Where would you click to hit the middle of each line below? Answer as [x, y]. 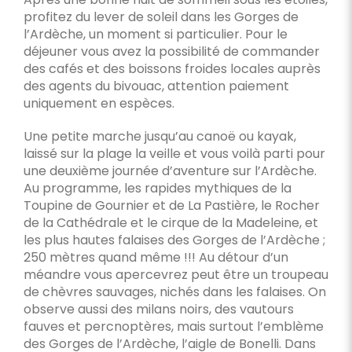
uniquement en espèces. [99, 103]
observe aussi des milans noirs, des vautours [158, 309]
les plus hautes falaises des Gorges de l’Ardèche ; [174, 240]
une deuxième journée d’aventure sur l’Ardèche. [170, 171]
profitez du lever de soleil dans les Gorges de [161, 17]
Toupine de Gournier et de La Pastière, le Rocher [171, 205]
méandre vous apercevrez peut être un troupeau [176, 275]
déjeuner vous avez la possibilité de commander [171, 51]
